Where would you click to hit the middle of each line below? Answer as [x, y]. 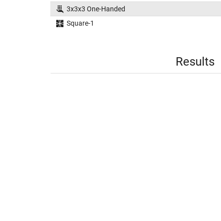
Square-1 [80, 23]
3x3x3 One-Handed [96, 9]
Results [195, 62]
